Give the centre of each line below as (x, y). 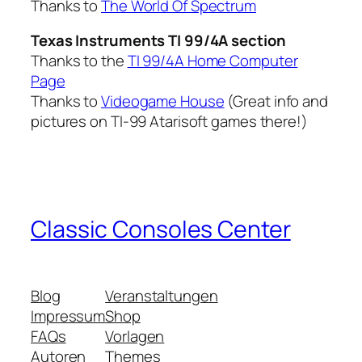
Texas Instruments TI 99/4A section (158, 41)
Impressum (68, 316)
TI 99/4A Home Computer (213, 61)
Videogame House (163, 101)
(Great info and (276, 101)
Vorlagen (135, 336)
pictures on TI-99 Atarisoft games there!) (169, 122)
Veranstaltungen (162, 295)
